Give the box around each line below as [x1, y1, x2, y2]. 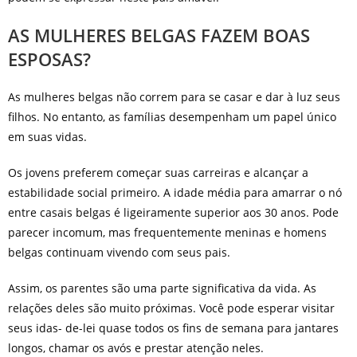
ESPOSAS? [7, 47, 91, 72]
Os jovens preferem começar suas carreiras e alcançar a [7, 165, 308, 181]
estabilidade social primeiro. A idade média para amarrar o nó [7, 185, 342, 201]
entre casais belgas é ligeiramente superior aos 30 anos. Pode [7, 205, 339, 221]
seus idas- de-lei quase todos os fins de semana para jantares [7, 320, 339, 336]
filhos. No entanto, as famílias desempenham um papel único [7, 109, 336, 125]
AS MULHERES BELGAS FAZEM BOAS [7, 23, 310, 48]
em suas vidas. [7, 129, 87, 145]
